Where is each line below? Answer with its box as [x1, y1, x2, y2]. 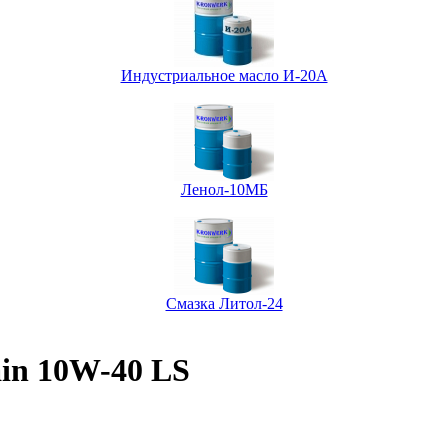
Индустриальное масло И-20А [120, 66, 328, 84]
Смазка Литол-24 [165, 294, 283, 312]
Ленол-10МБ [180, 180, 268, 198]
